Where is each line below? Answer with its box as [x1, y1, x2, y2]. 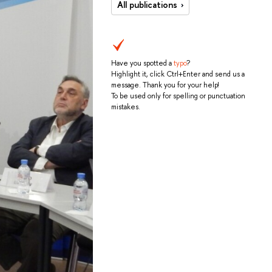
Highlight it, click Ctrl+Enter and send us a [111, 69, 245, 80]
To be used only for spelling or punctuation [111, 91, 245, 101]
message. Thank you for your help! [111, 80, 219, 90]
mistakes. [111, 102, 140, 112]
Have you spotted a [111, 58, 174, 69]
